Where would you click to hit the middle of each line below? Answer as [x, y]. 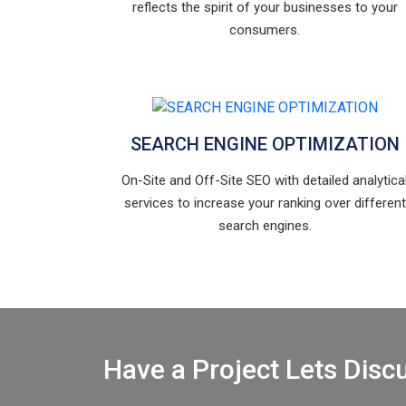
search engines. [265, 225]
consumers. [265, 29]
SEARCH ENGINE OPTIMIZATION [265, 144]
